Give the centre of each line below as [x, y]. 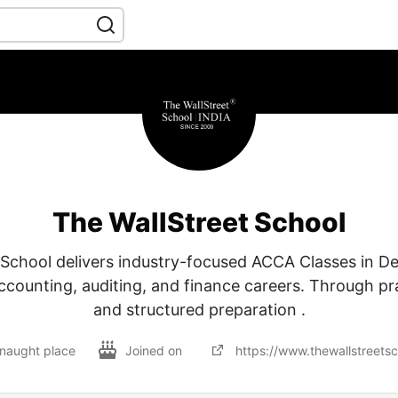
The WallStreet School [199, 222]
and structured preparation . [199, 310]
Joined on [155, 350]
